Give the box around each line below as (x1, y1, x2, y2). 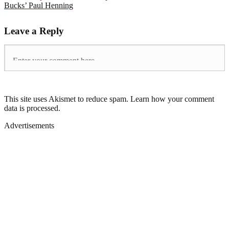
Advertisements (4, 121, 54, 130)
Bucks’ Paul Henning (4, 1, 73, 10)
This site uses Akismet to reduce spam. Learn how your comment (4, 95, 214, 104)
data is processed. (4, 104, 60, 113)
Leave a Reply (4, 26, 64, 37)
